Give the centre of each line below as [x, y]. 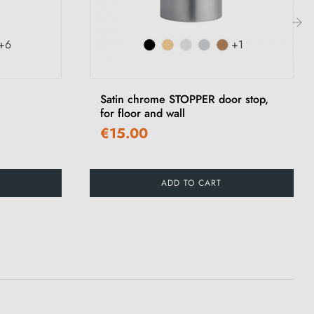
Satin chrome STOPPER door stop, [184, 99]
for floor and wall [142, 113]
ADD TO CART [192, 183]
